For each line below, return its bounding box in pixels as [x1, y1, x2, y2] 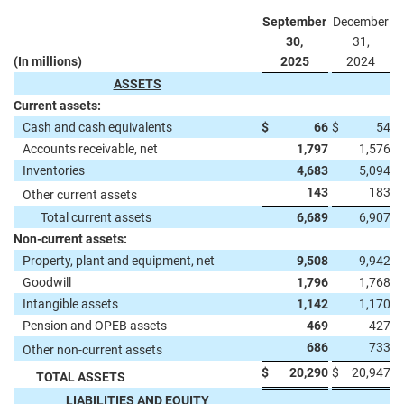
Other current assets [23, 188, 137, 202]
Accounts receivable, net [23, 142, 158, 156]
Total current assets [41, 210, 151, 225]
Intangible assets [23, 297, 118, 311]
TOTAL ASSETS [36, 370, 125, 384]
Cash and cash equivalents [23, 120, 172, 134]
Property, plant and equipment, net [23, 253, 215, 268]
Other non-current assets [23, 343, 162, 357]
